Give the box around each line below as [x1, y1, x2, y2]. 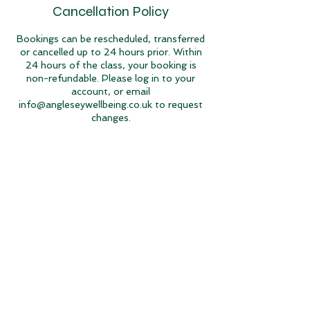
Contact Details [63, 170, 158, 188]
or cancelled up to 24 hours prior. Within [19, 46, 202, 57]
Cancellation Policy [53, 3, 169, 20]
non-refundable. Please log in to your [26, 73, 195, 84]
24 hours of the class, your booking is [25, 60, 197, 71]
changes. [91, 112, 131, 123]
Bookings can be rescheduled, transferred [17, 33, 205, 44]
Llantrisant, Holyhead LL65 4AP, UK [28, 201, 194, 212]
